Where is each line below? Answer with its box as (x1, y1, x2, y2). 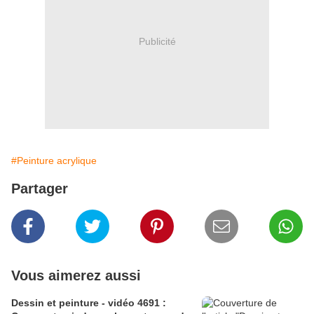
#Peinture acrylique (11, 155, 97, 167)
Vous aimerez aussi (11, 268, 141, 284)
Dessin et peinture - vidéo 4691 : (11, 297, 166, 309)
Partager (11, 181, 68, 197)
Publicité (138, 35, 176, 47)
